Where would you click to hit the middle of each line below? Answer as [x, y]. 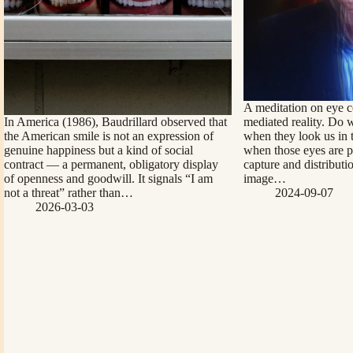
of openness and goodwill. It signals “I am [108, 179]
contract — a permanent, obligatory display [111, 165]
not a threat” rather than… [69, 193]
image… [264, 179]
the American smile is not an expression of [109, 136]
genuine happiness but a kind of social [98, 150]
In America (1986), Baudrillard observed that [115, 122]
